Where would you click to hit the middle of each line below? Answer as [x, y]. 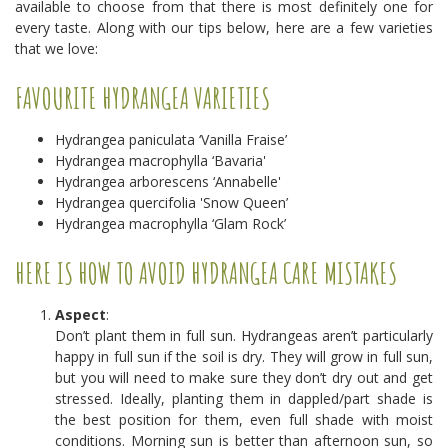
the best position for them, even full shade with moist [244, 419]
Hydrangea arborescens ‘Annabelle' [168, 181]
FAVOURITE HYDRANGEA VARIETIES [142, 98]
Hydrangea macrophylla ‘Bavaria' [160, 160]
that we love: [58, 48]
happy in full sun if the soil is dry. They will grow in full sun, [244, 356]
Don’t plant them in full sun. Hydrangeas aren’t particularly [244, 335]
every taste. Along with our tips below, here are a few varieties [224, 27]
